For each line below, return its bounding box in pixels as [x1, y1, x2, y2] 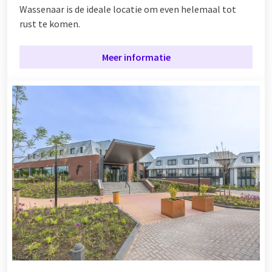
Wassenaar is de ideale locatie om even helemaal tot [19, 3, 236, 16]
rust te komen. [19, 18, 80, 30]
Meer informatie [101, 51, 171, 64]
